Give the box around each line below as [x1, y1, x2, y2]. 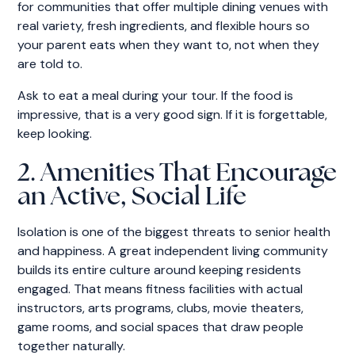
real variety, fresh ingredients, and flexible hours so [17, 17, 311, 34]
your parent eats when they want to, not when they [17, 36, 320, 53]
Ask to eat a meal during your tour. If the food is [17, 86, 294, 104]
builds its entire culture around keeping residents [17, 261, 302, 278]
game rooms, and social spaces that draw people [17, 318, 304, 335]
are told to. [17, 55, 83, 72]
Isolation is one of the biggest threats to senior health [17, 223, 331, 240]
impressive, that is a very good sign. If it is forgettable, [17, 105, 328, 123]
